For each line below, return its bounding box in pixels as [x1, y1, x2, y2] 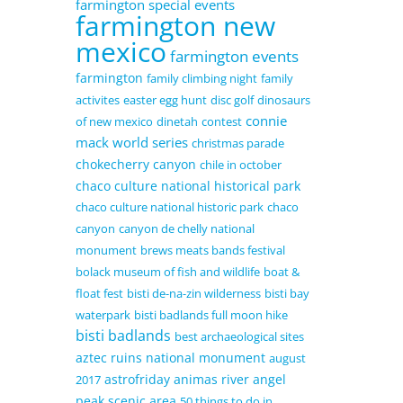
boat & [263, 264, 300, 281]
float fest [75, 285, 123, 302]
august [268, 350, 306, 367]
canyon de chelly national [118, 220, 255, 237]
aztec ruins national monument [75, 349, 265, 367]
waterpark [75, 307, 130, 324]
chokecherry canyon [75, 156, 196, 174]
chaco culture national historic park [75, 199, 264, 216]
